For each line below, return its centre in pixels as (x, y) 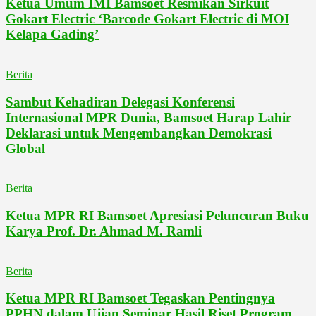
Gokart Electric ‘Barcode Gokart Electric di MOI (147, 19)
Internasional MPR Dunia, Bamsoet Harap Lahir (148, 117)
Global (25, 148)
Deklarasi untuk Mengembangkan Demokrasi (139, 133)
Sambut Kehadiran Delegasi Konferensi (120, 102)
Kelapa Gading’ (52, 35)
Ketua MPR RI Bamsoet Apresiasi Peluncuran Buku (157, 215)
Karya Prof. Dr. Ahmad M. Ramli (104, 231)
